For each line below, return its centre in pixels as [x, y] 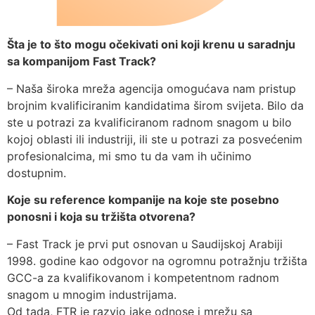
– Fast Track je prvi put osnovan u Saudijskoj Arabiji [145, 244]
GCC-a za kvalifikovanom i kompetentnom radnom [143, 277]
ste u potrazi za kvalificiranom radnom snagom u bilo [149, 122]
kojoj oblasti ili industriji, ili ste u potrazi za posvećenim [155, 139]
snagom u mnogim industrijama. [92, 294]
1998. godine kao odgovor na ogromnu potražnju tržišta [157, 261]
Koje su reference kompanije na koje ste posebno [143, 200]
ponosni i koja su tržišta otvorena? [101, 217]
